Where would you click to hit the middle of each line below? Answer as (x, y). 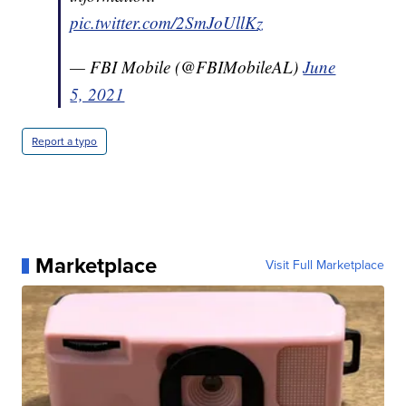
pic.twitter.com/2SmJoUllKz (167, 23)
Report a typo (65, 142)
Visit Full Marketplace (324, 266)
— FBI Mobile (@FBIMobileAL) (187, 67)
